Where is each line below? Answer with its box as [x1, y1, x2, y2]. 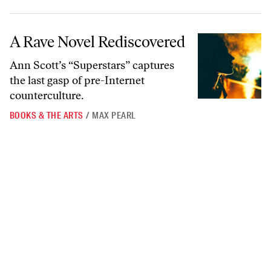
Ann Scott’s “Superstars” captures [10, 59, 174, 73]
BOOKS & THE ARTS [10, 109, 83, 122]
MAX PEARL [92, 109, 136, 122]
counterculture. [10, 89, 83, 103]
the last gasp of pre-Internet [10, 74, 145, 88]
